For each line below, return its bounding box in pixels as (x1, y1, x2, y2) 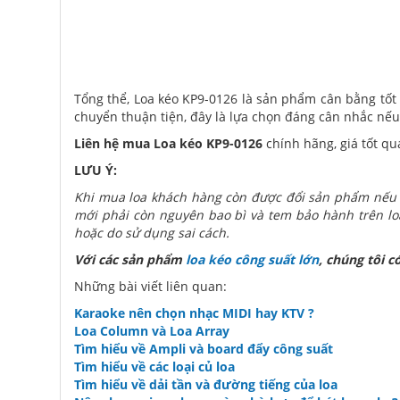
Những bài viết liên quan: (74, 277, 227, 295)
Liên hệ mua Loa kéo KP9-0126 (74, 134, 262, 152)
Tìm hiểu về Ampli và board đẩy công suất (74, 339, 333, 357)
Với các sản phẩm (74, 250, 186, 268)
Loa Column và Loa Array (74, 321, 229, 339)
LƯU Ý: (74, 161, 117, 179)
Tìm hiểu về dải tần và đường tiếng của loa (74, 375, 337, 393)
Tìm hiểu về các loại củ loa (74, 357, 235, 375)
